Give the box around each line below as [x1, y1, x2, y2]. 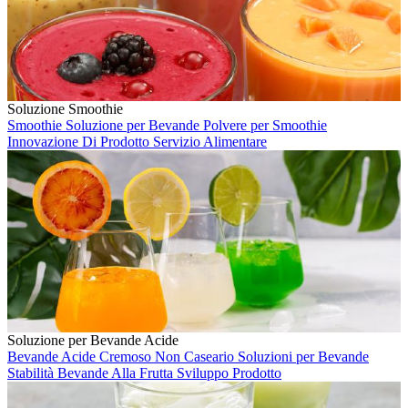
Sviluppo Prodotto [177, 365, 281, 382]
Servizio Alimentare [153, 134, 267, 150]
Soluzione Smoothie [7, 101, 123, 117]
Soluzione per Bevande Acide [7, 332, 178, 349]
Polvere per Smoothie [203, 117, 327, 134]
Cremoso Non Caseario [99, 349, 238, 365]
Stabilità [7, 365, 57, 382]
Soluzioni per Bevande [238, 349, 369, 365]
